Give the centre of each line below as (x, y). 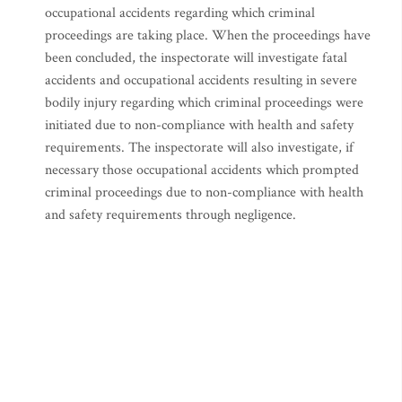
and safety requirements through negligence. (170, 215)
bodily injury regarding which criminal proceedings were (204, 103)
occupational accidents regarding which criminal (180, 13)
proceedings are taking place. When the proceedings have (208, 35)
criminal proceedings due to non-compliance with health (204, 192)
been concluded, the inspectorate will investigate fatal (196, 58)
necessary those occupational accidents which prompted (202, 170)
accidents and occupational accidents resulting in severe (201, 80)
